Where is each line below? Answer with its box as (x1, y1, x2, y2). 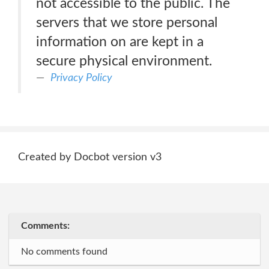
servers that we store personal (36, 16, 217, 29)
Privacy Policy (50, 72, 112, 83)
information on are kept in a (36, 35, 204, 49)
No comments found (21, 247, 107, 256)
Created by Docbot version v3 (18, 152, 162, 163)
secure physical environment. (36, 54, 212, 68)
